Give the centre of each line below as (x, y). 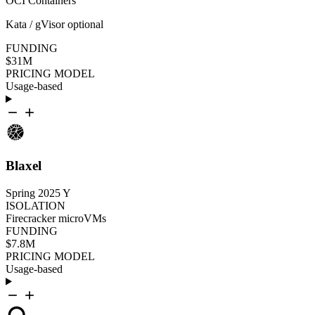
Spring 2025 (33, 193)
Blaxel (24, 165)
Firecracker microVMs (56, 218)
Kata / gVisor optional (54, 25)
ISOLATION (36, 205)
